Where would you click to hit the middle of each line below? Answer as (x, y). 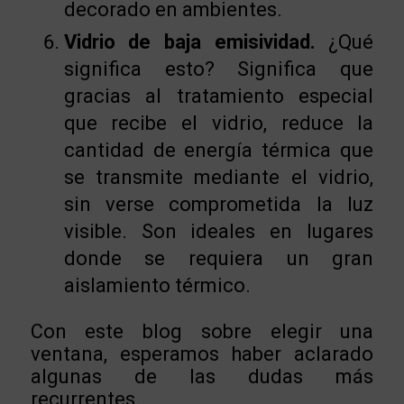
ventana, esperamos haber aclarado (202, 354)
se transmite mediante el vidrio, (219, 178)
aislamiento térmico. (157, 286)
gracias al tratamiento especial (219, 96)
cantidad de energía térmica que (219, 151)
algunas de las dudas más (202, 377)
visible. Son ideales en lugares (219, 232)
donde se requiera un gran (219, 259)
